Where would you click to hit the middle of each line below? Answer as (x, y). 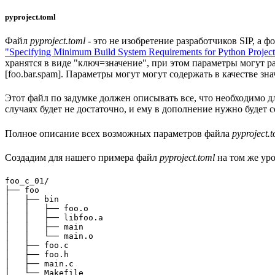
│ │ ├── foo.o (47, 209)
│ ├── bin (32, 199)
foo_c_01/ (27, 181)
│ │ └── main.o (49, 236)
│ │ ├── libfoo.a (54, 218)
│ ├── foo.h (37, 255)
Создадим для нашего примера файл (82, 157)
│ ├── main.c (39, 264)
